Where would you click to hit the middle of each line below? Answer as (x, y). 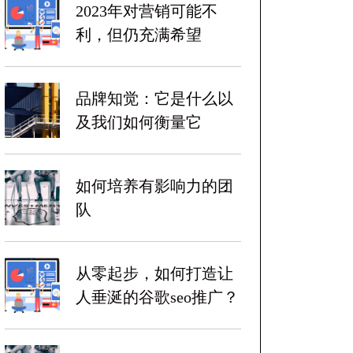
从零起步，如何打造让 (154, 273)
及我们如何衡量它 (139, 122)
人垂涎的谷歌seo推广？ (157, 297)
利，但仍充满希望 (139, 35)
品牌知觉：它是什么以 (154, 98)
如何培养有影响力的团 (154, 186)
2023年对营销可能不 (147, 11)
